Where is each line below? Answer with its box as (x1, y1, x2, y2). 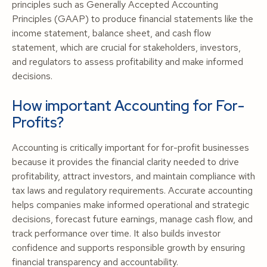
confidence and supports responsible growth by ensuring (12, 241, 245, 254)
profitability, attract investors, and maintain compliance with (12, 170, 255, 182)
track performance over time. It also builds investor (12, 227, 221, 240)
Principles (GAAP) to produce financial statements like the (12, 13, 253, 25)
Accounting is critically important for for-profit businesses (12, 141, 249, 154)
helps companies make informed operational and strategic (12, 198, 249, 211)
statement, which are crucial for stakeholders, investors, (12, 41, 241, 54)
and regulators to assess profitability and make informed (12, 55, 243, 68)
